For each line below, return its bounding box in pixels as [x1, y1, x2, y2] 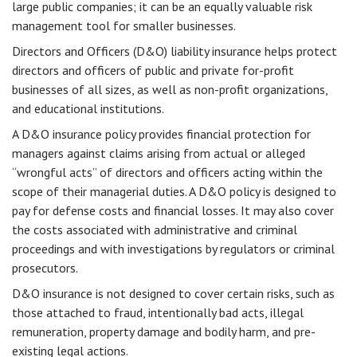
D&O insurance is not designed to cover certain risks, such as [12, 285, 335, 301]
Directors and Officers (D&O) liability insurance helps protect [12, 43, 337, 59]
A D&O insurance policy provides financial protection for [12, 126, 311, 142]
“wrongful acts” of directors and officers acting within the [12, 164, 323, 180]
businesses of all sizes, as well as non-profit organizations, [12, 81, 328, 97]
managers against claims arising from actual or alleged [12, 145, 305, 161]
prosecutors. [12, 260, 78, 276]
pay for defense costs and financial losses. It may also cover [12, 202, 334, 218]
